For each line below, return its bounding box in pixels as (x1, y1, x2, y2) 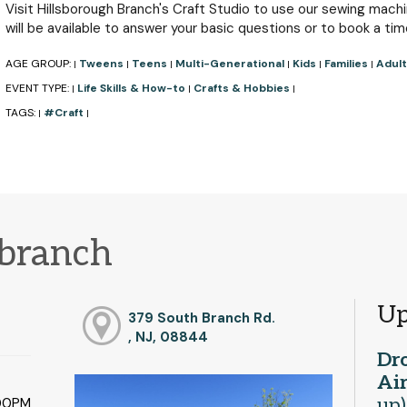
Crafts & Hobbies (193, 81, 290, 95)
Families (323, 56, 368, 71)
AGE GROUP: (5, 56, 74, 71)
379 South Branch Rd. (128, 308, 276, 327)
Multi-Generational (174, 56, 284, 71)
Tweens (78, 56, 124, 71)
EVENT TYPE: (5, 81, 72, 95)
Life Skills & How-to (76, 81, 185, 95)
